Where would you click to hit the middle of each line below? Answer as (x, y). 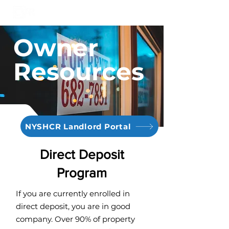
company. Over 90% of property (75, 219)
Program (82, 173)
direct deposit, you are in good (73, 206)
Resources (79, 72)
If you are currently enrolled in (73, 193)
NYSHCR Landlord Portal (78, 126)
